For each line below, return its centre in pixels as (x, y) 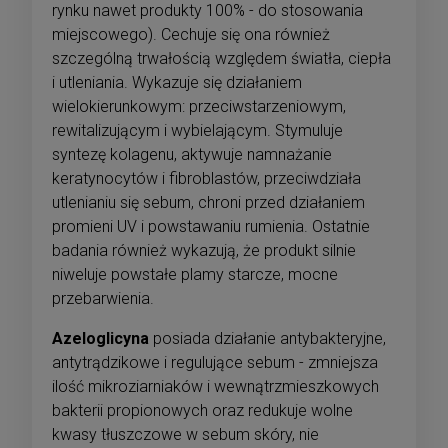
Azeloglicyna (100, 339)
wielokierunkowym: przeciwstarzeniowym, (199, 107)
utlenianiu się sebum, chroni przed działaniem (208, 203)
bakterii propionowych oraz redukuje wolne (202, 411)
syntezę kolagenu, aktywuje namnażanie (192, 155)
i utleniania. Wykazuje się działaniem (177, 83)
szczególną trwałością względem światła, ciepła (221, 59)
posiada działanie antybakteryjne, (267, 339)
